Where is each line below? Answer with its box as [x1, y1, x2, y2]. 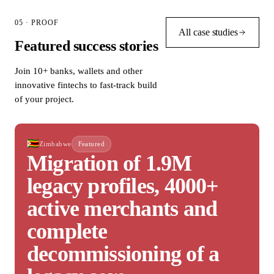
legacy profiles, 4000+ [27, 173, 219, 198]
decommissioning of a [27, 241, 220, 266]
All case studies [179, 26, 238, 37]
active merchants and [27, 196, 218, 221]
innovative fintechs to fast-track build [15, 80, 157, 90]
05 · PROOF [15, 18, 59, 27]
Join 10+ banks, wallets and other [15, 65, 143, 76]
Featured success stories [15, 37, 158, 54]
